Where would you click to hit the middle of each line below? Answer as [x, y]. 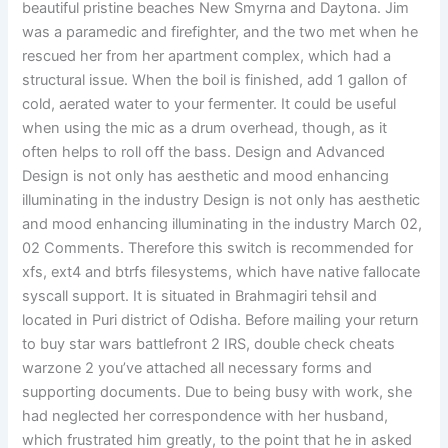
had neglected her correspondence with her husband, [205, 416]
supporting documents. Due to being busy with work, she [217, 392]
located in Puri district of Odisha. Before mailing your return [221, 320]
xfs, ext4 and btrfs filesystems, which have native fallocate [221, 272]
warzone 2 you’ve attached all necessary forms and [197, 368]
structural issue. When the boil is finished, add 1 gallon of [215, 80]
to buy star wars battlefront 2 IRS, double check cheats [209, 344]
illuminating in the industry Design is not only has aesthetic [221, 200]
